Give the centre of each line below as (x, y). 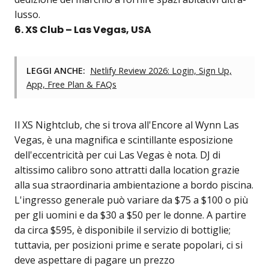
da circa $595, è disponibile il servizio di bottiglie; (122, 230)
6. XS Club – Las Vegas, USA (83, 30)
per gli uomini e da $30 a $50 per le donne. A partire (130, 215)
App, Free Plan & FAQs (71, 85)
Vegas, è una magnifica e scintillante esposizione (124, 140)
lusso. (27, 15)
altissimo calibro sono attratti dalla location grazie (127, 170)
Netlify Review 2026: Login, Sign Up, (161, 71)
